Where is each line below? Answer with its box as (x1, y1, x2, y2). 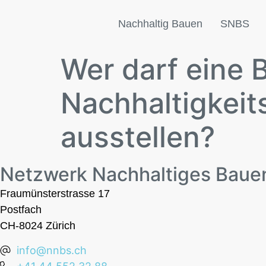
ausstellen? (61, 119, 215, 154)
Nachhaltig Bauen (118, 17, 202, 30)
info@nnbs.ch (16, 244, 87, 257)
